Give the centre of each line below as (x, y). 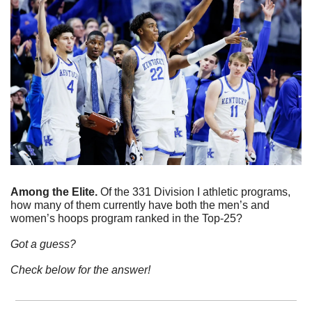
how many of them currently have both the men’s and (140, 205)
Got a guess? (43, 244)
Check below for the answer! (80, 270)
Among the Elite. (55, 192)
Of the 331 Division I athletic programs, (195, 192)
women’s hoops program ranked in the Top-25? (128, 218)
